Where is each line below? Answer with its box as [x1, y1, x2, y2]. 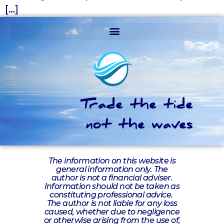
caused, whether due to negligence [44, 206, 180, 216]
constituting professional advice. [49, 189, 174, 199]
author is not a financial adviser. [51, 172, 173, 182]
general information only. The [56, 164, 168, 174]
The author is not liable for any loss [46, 198, 177, 208]
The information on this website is [48, 155, 176, 165]
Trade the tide [81, 96, 193, 115]
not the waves [86, 116, 193, 135]
